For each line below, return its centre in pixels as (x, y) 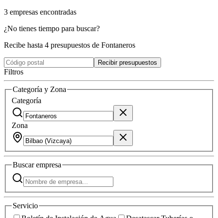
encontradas (58, 12)
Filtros (14, 72)
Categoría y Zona (39, 89)
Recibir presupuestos (127, 62)
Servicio (25, 205)
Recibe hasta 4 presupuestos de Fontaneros (70, 45)
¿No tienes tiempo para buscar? (52, 28)
